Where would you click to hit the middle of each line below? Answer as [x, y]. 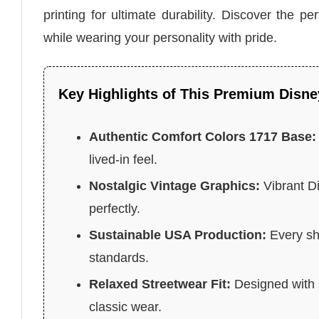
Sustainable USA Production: [178, 235]
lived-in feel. [124, 159]
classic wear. [126, 307]
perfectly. [115, 208]
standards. [119, 257]
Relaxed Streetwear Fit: [160, 284]
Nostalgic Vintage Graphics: [175, 185]
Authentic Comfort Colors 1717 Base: [203, 136]
